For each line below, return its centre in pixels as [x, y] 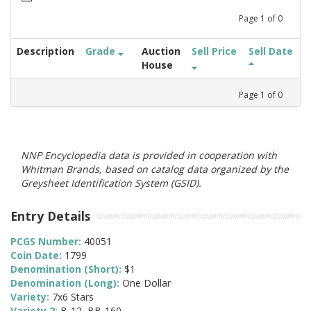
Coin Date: [37, 255]
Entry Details [50, 216]
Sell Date [271, 51]
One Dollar [146, 283]
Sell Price [214, 51]
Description [45, 51]
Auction [161, 51]
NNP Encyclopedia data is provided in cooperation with [149, 155]
